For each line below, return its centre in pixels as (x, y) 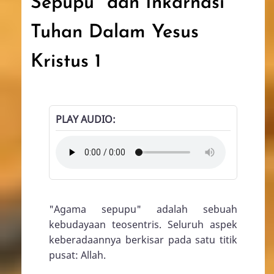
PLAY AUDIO (84, 119)
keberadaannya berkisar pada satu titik (143, 240)
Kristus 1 (66, 62)
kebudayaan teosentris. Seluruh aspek (143, 224)
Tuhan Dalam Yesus (115, 33)
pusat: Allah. (77, 255)
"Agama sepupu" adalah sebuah (143, 209)
